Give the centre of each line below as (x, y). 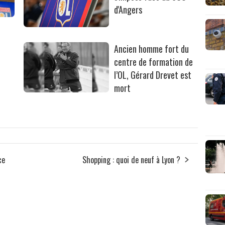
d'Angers (128, 9)
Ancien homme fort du (152, 48)
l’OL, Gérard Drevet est (153, 75)
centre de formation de (154, 62)
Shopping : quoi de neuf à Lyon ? (132, 159)
